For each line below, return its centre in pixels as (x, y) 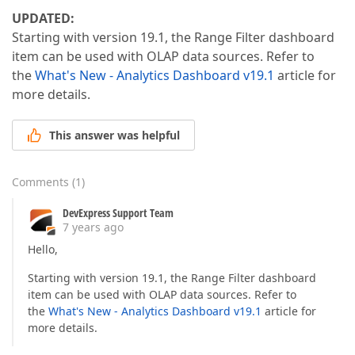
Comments (40, 182)
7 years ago (93, 227)
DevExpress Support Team (118, 213)
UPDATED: (43, 18)
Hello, (43, 250)
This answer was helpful (115, 136)
